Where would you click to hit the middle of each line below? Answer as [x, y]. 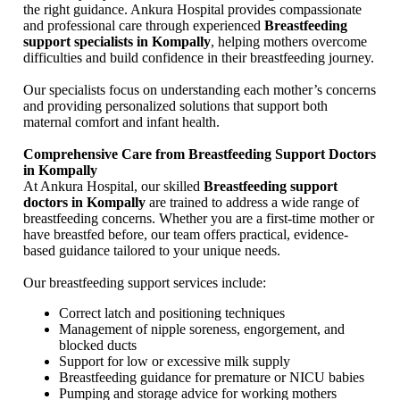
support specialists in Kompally [117, 42]
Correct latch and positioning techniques [172, 313]
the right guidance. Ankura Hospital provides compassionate [192, 10]
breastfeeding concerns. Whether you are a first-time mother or [199, 219]
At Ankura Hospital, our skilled [113, 187]
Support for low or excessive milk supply [175, 362]
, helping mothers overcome [289, 42]
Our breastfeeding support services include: [145, 283]
